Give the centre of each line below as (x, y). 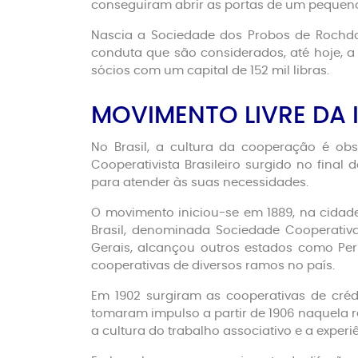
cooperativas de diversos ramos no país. (213, 266)
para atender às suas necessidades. (200, 183)
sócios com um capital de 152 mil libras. (210, 71)
